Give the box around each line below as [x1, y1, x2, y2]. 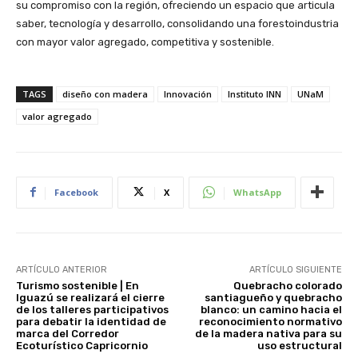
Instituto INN [228, 87, 281, 100]
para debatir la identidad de [16, 315, 166, 328]
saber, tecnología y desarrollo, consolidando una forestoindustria [16, 17, 339, 30]
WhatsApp [233, 185, 281, 198]
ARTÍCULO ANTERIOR [16, 264, 107, 275]
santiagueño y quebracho [204, 291, 342, 304]
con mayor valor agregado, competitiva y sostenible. [16, 35, 274, 48]
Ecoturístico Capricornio [16, 339, 148, 352]
